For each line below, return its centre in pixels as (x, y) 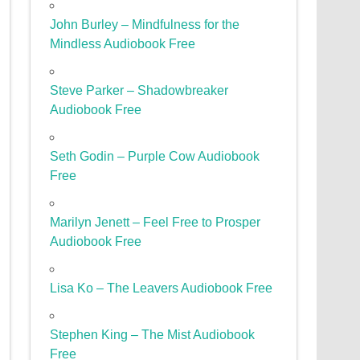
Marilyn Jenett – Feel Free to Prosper (155, 223)
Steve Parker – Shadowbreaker (139, 91)
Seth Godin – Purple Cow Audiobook (155, 157)
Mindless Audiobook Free (123, 44)
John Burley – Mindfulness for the (145, 25)
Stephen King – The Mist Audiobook (153, 335)
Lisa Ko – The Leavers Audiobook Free (162, 288)
